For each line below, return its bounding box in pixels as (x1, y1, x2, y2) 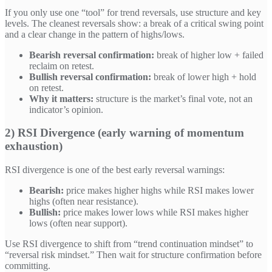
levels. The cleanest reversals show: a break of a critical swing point (5, 18, 263, 29)
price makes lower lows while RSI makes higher (61, 207, 248, 218)
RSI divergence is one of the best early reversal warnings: (5, 165, 225, 175)
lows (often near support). (29, 218, 127, 229)
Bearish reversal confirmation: (29, 49, 154, 60)
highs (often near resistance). (29, 196, 138, 207)
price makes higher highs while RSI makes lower (64, 185, 254, 196)
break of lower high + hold (151, 71, 256, 82)
